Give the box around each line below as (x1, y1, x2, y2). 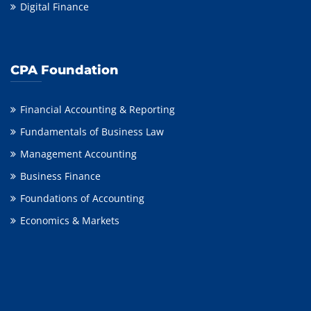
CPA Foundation (10, 62, 119, 78)
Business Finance (20, 169, 101, 183)
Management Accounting (20, 147, 137, 161)
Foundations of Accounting (20, 192, 144, 205)
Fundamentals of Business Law (20, 125, 164, 139)
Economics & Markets (20, 214, 119, 228)
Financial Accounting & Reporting (20, 103, 175, 117)
